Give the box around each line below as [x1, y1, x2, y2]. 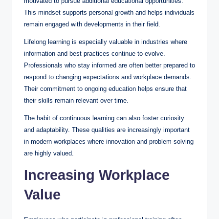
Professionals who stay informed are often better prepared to [24, 62, 195, 69]
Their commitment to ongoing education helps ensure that [24, 85, 187, 93]
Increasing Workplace [24, 167, 170, 183]
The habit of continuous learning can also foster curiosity [24, 114, 184, 122]
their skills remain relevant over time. [24, 97, 129, 105]
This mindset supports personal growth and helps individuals [24, 9, 195, 17]
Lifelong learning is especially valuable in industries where [24, 38, 187, 46]
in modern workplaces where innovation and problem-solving [24, 138, 194, 146]
